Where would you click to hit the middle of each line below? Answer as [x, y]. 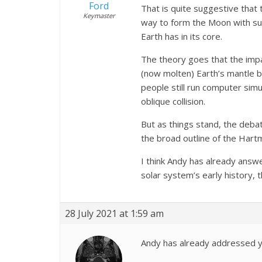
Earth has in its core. [182, 36]
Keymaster [99, 15]
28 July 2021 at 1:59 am [114, 213]
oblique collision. [173, 101]
